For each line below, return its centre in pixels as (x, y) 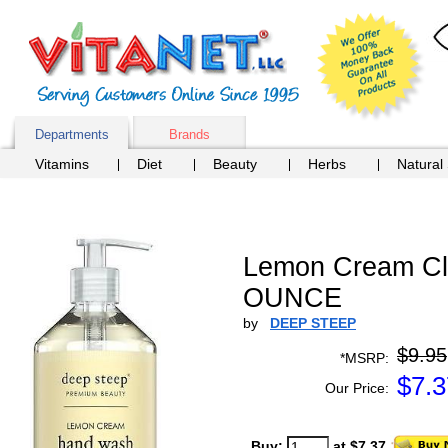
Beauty (235, 164)
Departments (71, 134)
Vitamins (62, 164)
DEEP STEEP (313, 323)
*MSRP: (364, 358)
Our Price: (357, 388)
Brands (189, 134)
